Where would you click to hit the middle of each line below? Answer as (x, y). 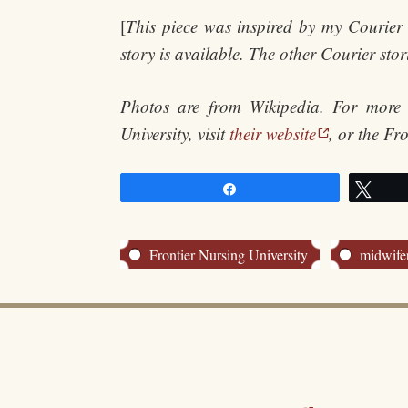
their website (273, 133)
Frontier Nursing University (229, 255)
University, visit (175, 133)
